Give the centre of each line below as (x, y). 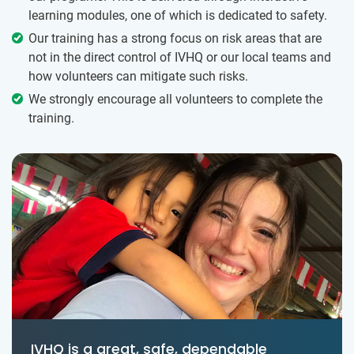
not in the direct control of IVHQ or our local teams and (180, 57)
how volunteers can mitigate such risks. (138, 76)
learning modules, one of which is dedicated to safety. (178, 15)
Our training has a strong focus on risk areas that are (175, 38)
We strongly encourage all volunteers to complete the (175, 99)
